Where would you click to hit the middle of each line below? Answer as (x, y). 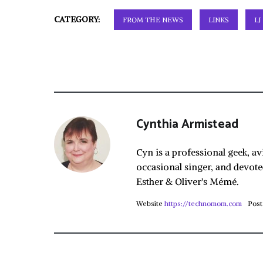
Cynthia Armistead (187, 124)
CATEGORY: (78, 19)
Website (149, 203)
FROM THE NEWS (153, 20)
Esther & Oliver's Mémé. (188, 181)
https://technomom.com (203, 203)
